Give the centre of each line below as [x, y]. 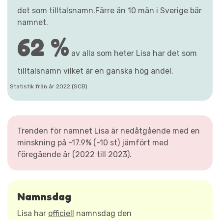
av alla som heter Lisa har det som [133, 53]
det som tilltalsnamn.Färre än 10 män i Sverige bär [110, 10]
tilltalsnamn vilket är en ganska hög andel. [95, 71]
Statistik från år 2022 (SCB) [49, 86]
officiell [61, 213]
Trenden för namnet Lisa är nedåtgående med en [109, 131]
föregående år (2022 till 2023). [74, 154]
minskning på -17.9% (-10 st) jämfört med [93, 142]
